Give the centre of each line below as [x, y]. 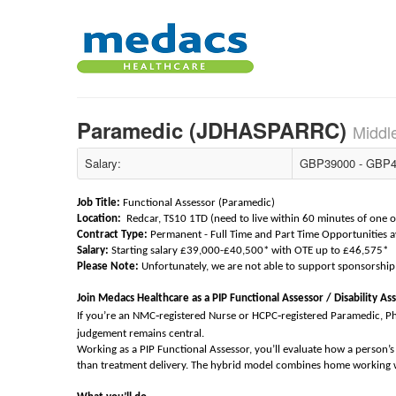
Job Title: [99, 203]
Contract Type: [112, 235]
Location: [99, 219]
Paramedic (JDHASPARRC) [215, 130]
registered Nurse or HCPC [218, 316]
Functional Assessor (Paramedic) [199, 203]
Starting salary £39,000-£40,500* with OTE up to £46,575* [251, 251]
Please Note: [108, 267]
